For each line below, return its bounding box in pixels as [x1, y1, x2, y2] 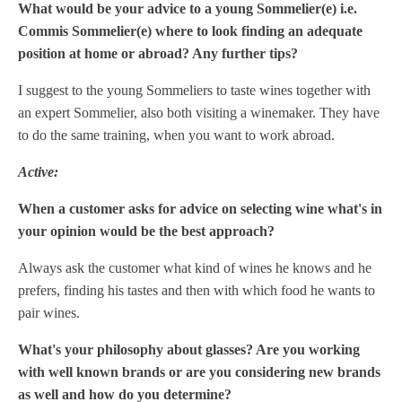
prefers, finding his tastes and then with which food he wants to [18, 283, 375, 298]
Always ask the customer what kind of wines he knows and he [18, 260, 371, 275]
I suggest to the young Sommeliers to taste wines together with [18, 83, 371, 98]
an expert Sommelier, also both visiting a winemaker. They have [18, 105, 380, 120]
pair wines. [18, 305, 80, 320]
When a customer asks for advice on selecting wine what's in [18, 201, 382, 216]
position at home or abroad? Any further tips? [18, 46, 298, 61]
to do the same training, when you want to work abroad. [18, 127, 335, 143]
